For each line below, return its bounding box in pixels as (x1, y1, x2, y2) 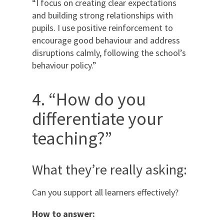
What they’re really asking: (32, 160, 187, 178)
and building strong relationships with (32, 9, 173, 21)
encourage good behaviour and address (32, 34, 180, 46)
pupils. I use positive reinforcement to (32, 21, 173, 33)
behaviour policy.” (32, 59, 96, 71)
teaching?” (32, 126, 112, 149)
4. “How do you (32, 87, 146, 110)
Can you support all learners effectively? (32, 186, 178, 198)
